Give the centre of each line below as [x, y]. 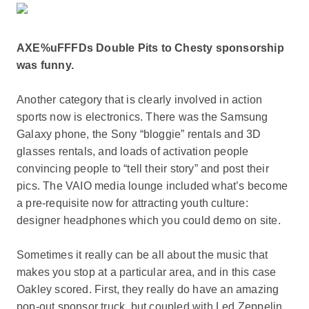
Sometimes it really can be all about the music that [142, 255]
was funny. [45, 65]
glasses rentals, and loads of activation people [132, 151]
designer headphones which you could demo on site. [148, 220]
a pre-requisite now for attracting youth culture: [132, 203]
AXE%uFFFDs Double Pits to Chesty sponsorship [150, 48]
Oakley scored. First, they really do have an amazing [148, 289]
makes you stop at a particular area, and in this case [146, 272]
